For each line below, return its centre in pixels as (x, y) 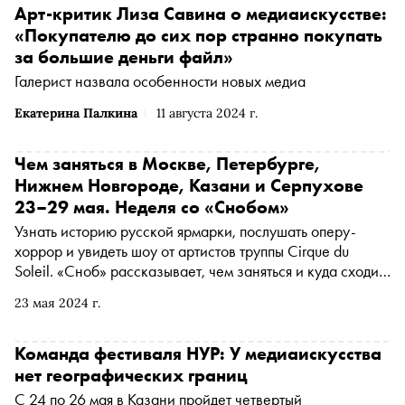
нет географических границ (131, 376)
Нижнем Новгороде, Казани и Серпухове (189, 186)
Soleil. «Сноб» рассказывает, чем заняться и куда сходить (202, 271)
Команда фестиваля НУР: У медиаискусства (198, 354)
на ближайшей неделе (88, 291)
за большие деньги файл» (124, 57)
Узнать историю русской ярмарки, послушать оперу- (185, 231)
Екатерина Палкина (76, 113)
